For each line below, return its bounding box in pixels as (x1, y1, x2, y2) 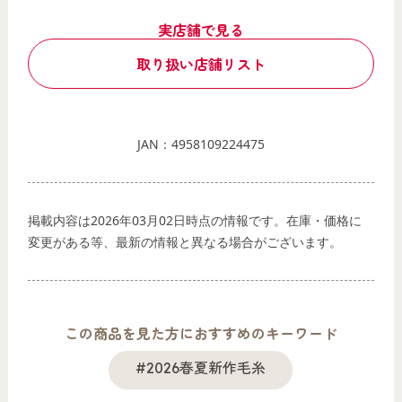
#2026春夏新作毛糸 (135, 358, 267, 377)
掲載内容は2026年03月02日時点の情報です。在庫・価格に (28, 211, 363, 229)
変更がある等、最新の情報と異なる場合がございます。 (28, 232, 343, 250)
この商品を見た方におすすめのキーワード (64, 324, 337, 343)
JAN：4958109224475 (136, 135, 265, 153)
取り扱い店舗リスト (135, 55, 266, 74)
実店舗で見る (157, 21, 244, 39)
